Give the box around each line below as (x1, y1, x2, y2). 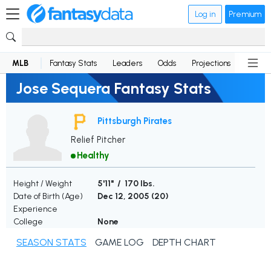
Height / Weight (13, 178, 72, 189)
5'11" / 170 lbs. (97, 178, 155, 189)
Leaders (113, 58, 142, 68)
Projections (192, 58, 230, 68)
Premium (229, 9, 261, 19)
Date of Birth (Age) (13, 191, 83, 202)
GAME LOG (95, 237, 144, 249)
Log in (195, 9, 215, 19)
